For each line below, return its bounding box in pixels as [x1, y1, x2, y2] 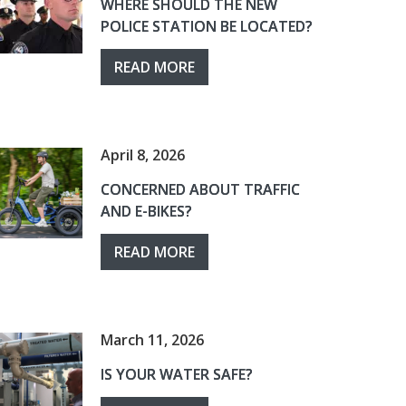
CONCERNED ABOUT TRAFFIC [101, 179, 300, 199]
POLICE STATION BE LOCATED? [101, 16, 313, 36]
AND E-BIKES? [101, 201, 192, 221]
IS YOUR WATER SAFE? [101, 364, 253, 384]
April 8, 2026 [101, 145, 185, 165]
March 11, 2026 [101, 330, 204, 350]
